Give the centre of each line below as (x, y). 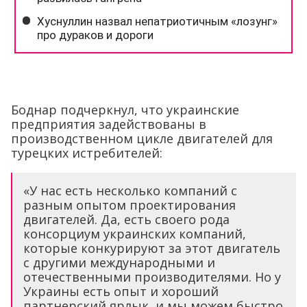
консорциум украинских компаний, (135, 233)
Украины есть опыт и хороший (121, 291)
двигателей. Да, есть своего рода (126, 219)
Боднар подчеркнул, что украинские (125, 109)
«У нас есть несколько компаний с (130, 190)
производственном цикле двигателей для (142, 138)
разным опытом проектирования (130, 205)
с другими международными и (119, 262)
